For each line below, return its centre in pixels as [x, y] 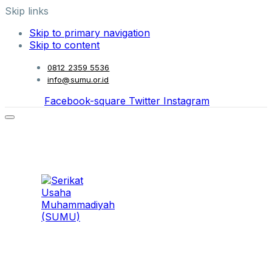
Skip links [27, 11]
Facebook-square [85, 101]
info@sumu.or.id [78, 80]
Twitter [144, 101]
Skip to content [64, 45]
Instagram [186, 101]
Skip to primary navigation [90, 33]
